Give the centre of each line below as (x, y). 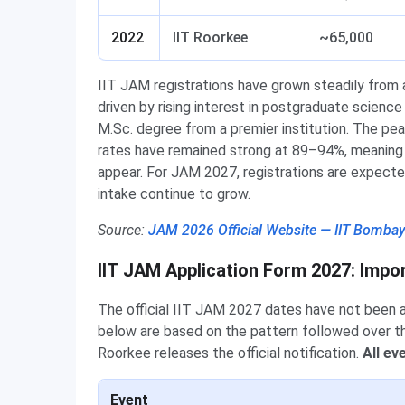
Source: (123, 230)
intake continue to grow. (174, 194)
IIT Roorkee (210, 38)
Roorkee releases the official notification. (230, 353)
